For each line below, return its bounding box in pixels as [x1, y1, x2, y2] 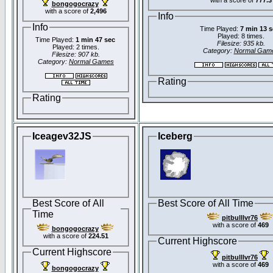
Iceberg [158, 131, 193, 141]
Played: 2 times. [52, 43, 99, 51]
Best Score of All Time [158, 197, 253, 208]
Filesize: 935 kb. [216, 40, 265, 48]
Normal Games [69, 58, 114, 66]
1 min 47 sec [75, 36, 115, 44]
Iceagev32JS [32, 131, 91, 141]
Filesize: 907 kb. [52, 51, 100, 58]
